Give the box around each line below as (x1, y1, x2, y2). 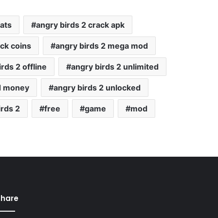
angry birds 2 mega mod (55, 40, 148, 51)
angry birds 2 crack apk (36, 19, 125, 30)
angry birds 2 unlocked (54, 82, 141, 92)
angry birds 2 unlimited (71, 61, 159, 72)
